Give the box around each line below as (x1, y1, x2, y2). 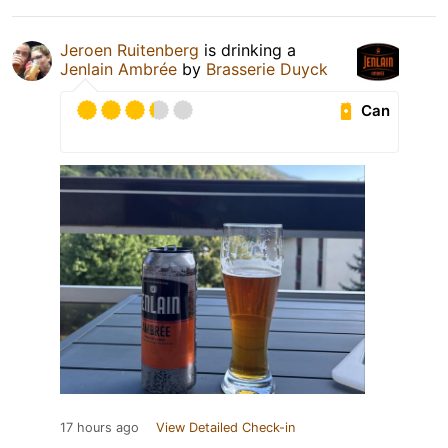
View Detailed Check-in (156, 420, 295, 436)
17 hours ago (60, 420, 139, 436)
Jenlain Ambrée (60, 59, 177, 80)
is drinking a (199, 40, 296, 61)
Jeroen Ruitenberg (60, 40, 199, 61)
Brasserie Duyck (206, 59, 328, 80)
